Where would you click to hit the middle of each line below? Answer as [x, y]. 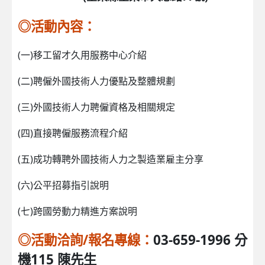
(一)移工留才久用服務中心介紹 [82, 55]
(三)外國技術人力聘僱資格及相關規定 [96, 107]
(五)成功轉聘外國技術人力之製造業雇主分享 [111, 159]
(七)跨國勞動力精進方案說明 [77, 211]
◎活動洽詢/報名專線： [85, 240]
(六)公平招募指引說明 [63, 185]
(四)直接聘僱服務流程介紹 [73, 133]
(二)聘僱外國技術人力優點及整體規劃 [96, 81]
